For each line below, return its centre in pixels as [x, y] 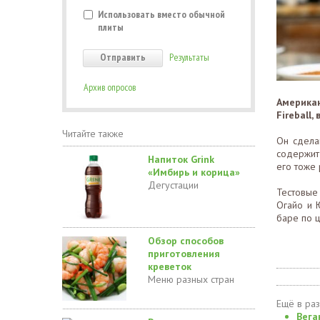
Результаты [189, 57]
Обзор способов [186, 241]
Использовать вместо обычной [161, 14]
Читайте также [93, 134]
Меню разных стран [191, 279]
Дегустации [173, 185]
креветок [170, 266]
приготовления [184, 254]
